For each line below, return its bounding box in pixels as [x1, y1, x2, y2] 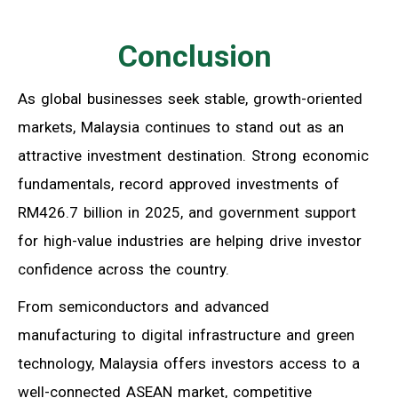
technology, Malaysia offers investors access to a [18, 354, 360, 372]
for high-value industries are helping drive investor [18, 231, 362, 250]
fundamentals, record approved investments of [18, 174, 339, 193]
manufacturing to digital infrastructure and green [18, 325, 354, 344]
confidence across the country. [18, 259, 229, 278]
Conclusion [118, 37, 273, 74]
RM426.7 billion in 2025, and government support [18, 203, 356, 221]
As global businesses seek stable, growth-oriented [18, 89, 362, 107]
